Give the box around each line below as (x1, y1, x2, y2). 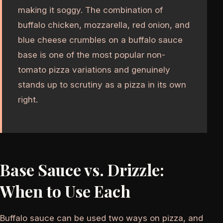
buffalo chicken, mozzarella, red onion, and (18, 20, 190, 30)
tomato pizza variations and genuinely (18, 65, 170, 75)
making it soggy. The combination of (18, 5, 163, 15)
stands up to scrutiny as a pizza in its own (18, 80, 186, 90)
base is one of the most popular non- (18, 50, 165, 60)
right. (18, 95, 38, 105)
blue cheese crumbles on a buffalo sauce (18, 35, 183, 45)
